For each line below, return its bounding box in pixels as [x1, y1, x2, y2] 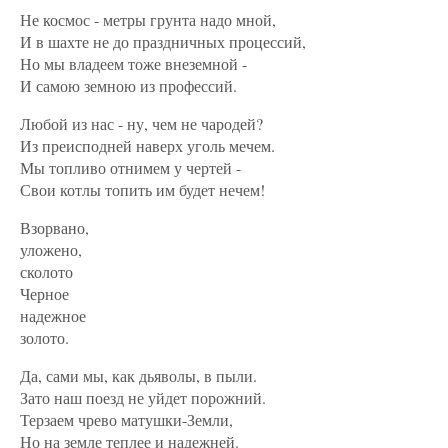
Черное [20, 283, 69, 304]
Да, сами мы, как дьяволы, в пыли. [20, 365, 257, 386]
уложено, [20, 239, 82, 260]
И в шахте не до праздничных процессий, [20, 31, 306, 52]
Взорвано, [20, 217, 89, 238]
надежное [20, 305, 86, 326]
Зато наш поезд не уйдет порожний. [20, 387, 266, 408]
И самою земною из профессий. [20, 75, 237, 96]
